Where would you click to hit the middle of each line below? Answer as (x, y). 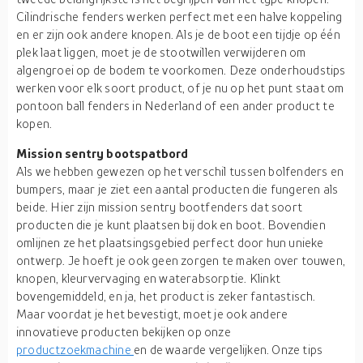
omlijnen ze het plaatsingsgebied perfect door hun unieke (170, 242)
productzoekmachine (75, 349)
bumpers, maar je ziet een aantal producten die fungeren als (177, 189)
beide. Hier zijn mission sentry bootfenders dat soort (160, 207)
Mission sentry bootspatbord (102, 153)
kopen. (34, 123)
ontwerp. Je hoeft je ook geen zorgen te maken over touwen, (181, 260)
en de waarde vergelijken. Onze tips (228, 349)
